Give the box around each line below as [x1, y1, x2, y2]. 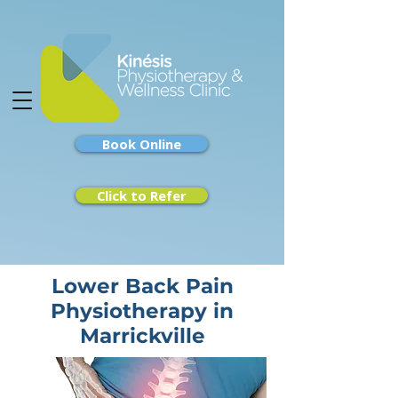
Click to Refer [97, 187, 187, 204]
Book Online [102, 135, 181, 153]
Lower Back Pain [51, 274, 234, 298]
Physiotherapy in [51, 298, 234, 323]
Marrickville [79, 323, 205, 348]
